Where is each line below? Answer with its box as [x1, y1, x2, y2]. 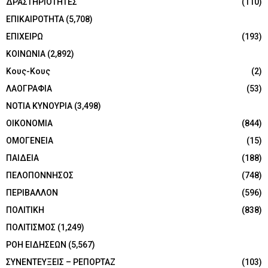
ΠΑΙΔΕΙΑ [6, 153, 39, 163]
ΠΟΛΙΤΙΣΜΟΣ [6, 223, 56, 233]
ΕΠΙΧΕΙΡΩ [6, 32, 43, 42]
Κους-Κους [6, 66, 50, 77]
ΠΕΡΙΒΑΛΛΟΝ [6, 188, 58, 198]
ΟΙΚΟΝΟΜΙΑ [6, 118, 53, 129]
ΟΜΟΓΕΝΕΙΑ [6, 136, 53, 146]
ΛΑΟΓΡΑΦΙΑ [6, 84, 52, 94]
